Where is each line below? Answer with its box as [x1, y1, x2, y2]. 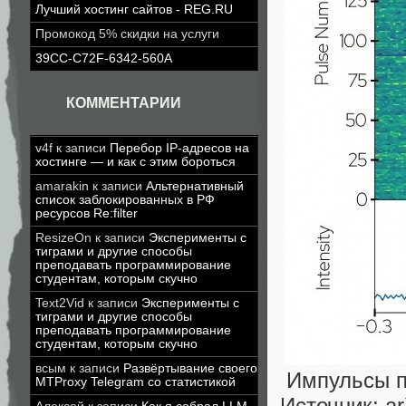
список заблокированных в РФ [35, 193, 215, 207]
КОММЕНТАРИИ [66, 95, 181, 111]
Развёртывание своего [123, 362, 257, 375]
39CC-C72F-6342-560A [35, 52, 172, 65]
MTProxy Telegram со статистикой [35, 375, 236, 389]
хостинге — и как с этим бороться [35, 155, 236, 169]
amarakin [35, 179, 89, 193]
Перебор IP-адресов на [110, 141, 249, 155]
